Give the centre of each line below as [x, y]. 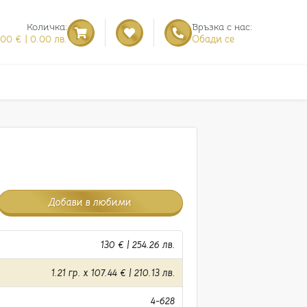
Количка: [47, 26]
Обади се [213, 39]
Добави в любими [90, 202]
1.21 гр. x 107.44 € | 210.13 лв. [113, 273]
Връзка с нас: [222, 26]
